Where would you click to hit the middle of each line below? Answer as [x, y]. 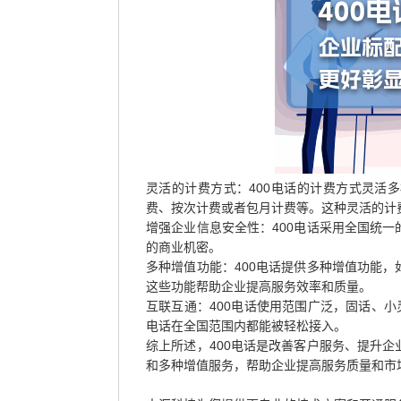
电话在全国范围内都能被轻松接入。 [246, 326]
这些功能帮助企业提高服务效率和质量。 [259, 286]
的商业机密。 [183, 247]
